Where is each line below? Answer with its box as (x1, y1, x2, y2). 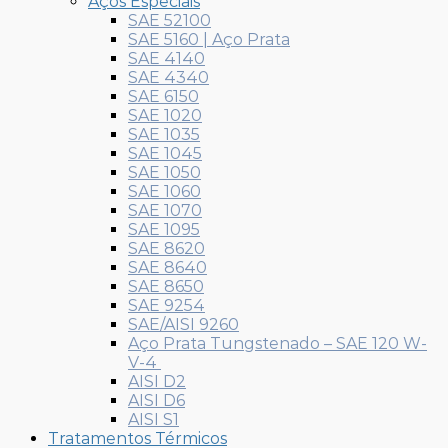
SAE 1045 (128, 143, 202, 163)
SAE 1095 (128, 219, 200, 239)
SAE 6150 (128, 86, 199, 106)
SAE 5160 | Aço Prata (128, 29, 290, 49)
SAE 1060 (128, 181, 201, 201)
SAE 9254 (128, 295, 205, 315)
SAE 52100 (128, 10, 211, 30)
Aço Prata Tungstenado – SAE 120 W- (128, 333, 427, 353)
